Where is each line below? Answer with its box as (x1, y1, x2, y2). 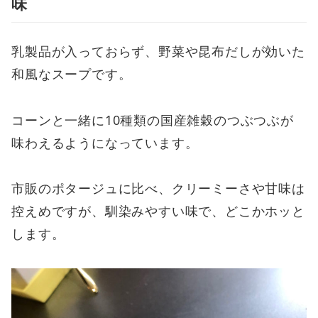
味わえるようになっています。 (11, 133, 199, 151)
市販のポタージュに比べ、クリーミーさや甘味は (11, 180, 305, 197)
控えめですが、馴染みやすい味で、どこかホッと (11, 202, 305, 220)
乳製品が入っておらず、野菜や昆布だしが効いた (11, 43, 305, 60)
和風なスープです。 (11, 65, 132, 83)
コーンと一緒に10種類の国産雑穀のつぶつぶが (11, 111, 294, 128)
